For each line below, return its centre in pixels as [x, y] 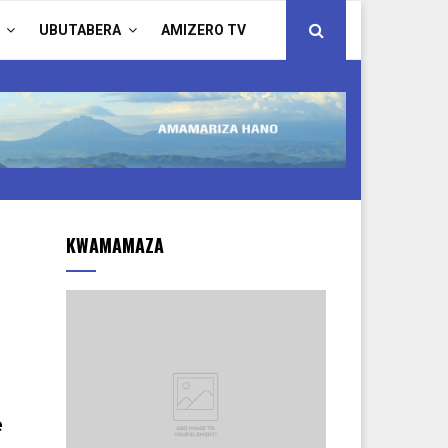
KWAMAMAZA [115, 245]
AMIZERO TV [203, 30]
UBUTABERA [80, 30]
